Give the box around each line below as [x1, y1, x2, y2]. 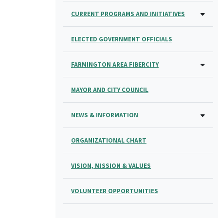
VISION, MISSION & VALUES [71, 161, 151, 170]
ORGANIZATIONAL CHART [71, 135, 146, 145]
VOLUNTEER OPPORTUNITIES [71, 186, 158, 196]
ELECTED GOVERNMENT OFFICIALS [71, 34, 172, 44]
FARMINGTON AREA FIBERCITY [71, 59, 159, 69]
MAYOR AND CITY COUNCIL [71, 85, 148, 94]
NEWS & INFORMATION [71, 110, 138, 120]
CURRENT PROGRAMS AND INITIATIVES [71, 9, 185, 18]
